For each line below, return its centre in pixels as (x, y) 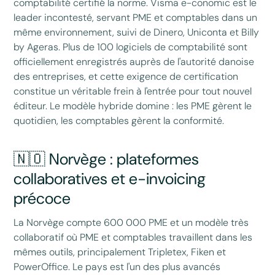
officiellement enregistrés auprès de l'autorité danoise (134, 61)
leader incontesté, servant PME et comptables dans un (136, 17)
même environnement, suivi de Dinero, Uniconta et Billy (137, 32)
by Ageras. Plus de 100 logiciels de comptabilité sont (131, 47)
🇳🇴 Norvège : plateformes (107, 160)
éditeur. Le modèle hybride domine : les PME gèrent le (133, 106)
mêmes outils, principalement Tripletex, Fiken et (120, 252)
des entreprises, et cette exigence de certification (126, 76)
